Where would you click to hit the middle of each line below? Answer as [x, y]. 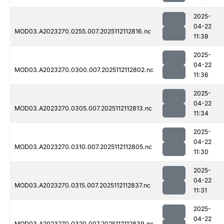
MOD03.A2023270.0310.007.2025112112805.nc [83, 147]
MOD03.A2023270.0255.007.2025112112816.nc [83, 31]
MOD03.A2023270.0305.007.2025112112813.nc [83, 108]
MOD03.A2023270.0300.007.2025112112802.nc [84, 70]
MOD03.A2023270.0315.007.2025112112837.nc [82, 185]
